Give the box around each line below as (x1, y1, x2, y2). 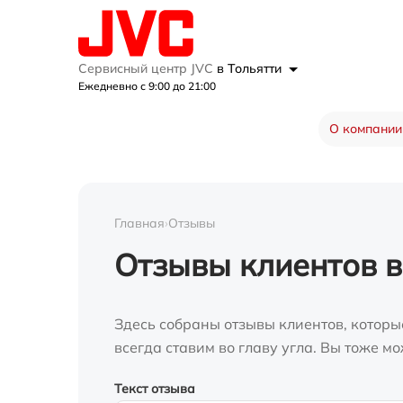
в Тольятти (217, 60, 285, 76)
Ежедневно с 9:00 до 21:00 (78, 79, 216, 93)
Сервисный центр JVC (78, 60, 217, 76)
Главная (114, 215, 165, 231)
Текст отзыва (114, 381, 195, 397)
